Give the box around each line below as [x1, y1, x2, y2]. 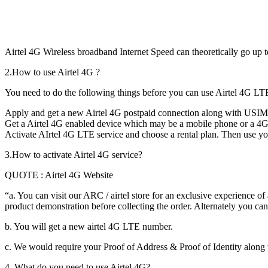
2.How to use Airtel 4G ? [5, 66, 100, 77]
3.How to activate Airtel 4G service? [5, 149, 142, 160]
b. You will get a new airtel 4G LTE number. [5, 221, 173, 232]
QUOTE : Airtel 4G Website [5, 169, 113, 180]
